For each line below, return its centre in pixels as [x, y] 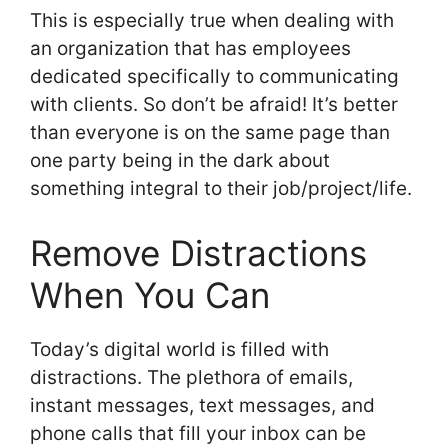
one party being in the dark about [180, 161]
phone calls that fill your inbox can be [198, 433]
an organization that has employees [190, 49]
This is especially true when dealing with [212, 21]
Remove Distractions [198, 252]
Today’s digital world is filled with [179, 349]
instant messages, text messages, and [202, 405]
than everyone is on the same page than [210, 133]
